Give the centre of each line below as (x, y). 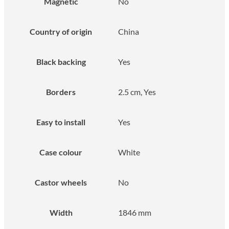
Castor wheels (61, 182)
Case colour (61, 152)
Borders (61, 91)
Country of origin (61, 31)
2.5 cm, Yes (137, 91)
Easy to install (61, 122)
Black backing (61, 61)
